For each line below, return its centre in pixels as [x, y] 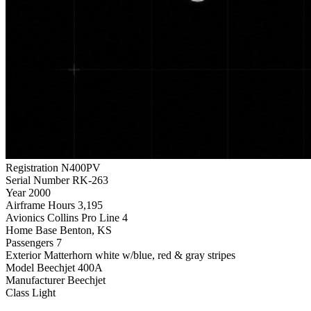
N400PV [81, 167]
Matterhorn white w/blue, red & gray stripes [140, 255]
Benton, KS [86, 230]
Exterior [23, 255]
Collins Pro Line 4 [87, 217]
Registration [32, 167]
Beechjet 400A [70, 267]
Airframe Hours [40, 205]
